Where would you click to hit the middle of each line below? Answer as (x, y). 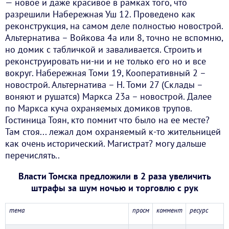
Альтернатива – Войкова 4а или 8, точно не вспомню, (114, 38)
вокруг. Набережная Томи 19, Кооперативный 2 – (105, 73)
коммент (169, 211)
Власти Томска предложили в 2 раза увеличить (114, 176)
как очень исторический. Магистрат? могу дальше (106, 144)
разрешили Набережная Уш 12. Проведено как (100, 14)
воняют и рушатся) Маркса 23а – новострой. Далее (108, 97)
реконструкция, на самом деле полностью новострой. (114, 26)
